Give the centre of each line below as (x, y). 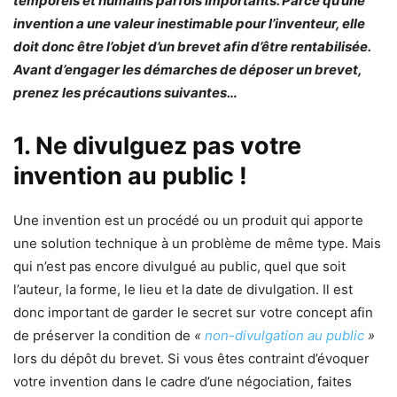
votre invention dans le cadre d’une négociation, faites (183, 382)
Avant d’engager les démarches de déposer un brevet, (187, 70)
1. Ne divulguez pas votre (157, 146)
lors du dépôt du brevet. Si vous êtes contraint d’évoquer (191, 359)
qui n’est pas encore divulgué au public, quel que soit (179, 267)
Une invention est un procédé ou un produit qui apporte (188, 221)
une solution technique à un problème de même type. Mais (197, 244)
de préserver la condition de (104, 336)
